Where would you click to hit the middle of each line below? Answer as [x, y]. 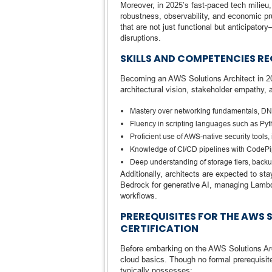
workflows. [139, 195]
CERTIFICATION [159, 229]
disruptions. [141, 38]
